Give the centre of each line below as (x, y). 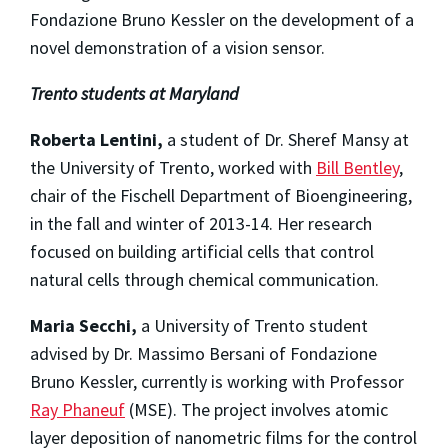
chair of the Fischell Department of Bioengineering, (221, 196)
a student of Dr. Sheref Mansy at (286, 140)
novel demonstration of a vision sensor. (177, 48)
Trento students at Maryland (134, 94)
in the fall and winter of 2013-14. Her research (201, 224)
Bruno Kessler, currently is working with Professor (217, 382)
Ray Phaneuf (77, 410)
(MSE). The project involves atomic (256, 410)
